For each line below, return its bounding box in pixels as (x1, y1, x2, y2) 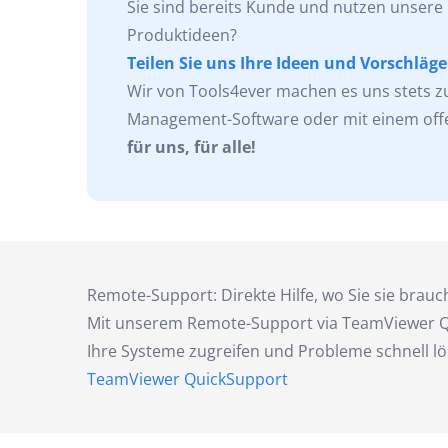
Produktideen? (127, 24, 237, 46)
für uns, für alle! (127, 136, 256, 158)
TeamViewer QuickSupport (87, 368, 288, 390)
